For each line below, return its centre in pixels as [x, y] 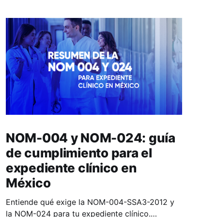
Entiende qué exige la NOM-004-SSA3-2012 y [90, 202]
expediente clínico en [71, 168]
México [28, 183]
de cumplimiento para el [79, 153]
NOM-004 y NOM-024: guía [90, 138]
